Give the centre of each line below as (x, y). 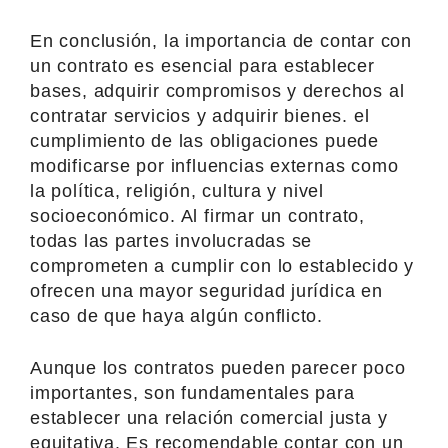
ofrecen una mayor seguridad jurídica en (206, 290)
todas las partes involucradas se (171, 240)
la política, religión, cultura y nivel (177, 190)
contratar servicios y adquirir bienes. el (200, 115)
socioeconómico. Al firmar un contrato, (198, 215)
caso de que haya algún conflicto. (177, 315)
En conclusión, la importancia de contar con (221, 40)
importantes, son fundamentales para (192, 392)
